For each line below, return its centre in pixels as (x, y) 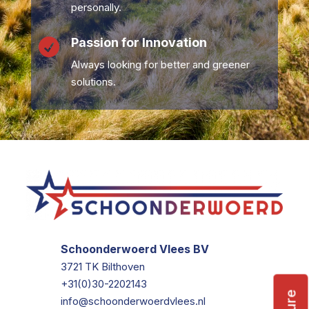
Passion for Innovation (139, 42)
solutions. (93, 81)
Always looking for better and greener (160, 64)
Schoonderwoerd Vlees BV (135, 249)
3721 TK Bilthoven (103, 267)
